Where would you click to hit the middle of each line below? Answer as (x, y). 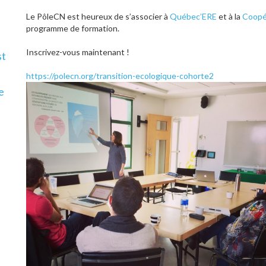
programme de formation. (73, 28)
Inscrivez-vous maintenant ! (78, 52)
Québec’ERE (193, 16)
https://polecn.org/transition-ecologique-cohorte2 (120, 75)
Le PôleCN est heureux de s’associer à (98, 16)
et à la (229, 16)
